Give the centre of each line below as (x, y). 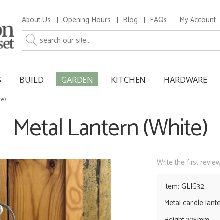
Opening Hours (87, 20)
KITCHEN (128, 79)
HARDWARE (185, 79)
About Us (36, 20)
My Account (197, 20)
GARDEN (77, 79)
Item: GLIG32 (184, 187)
